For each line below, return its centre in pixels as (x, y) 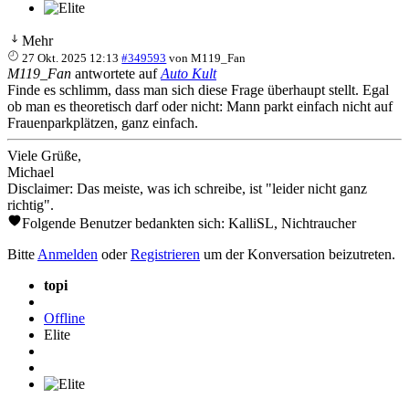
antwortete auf (116, 73)
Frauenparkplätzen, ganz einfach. (103, 122)
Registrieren (165, 254)
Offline (64, 318)
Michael (31, 172)
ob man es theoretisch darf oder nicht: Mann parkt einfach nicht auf (200, 106)
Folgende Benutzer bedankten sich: (125, 223)
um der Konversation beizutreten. (298, 254)
